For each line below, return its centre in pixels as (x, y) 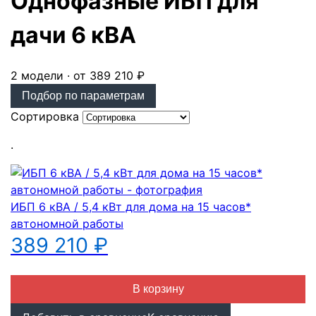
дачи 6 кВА (73, 35)
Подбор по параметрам (83, 96)
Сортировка (45, 117)
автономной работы (67, 224)
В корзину (158, 289)
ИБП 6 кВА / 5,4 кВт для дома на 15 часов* (131, 207)
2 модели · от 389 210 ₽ (78, 76)
